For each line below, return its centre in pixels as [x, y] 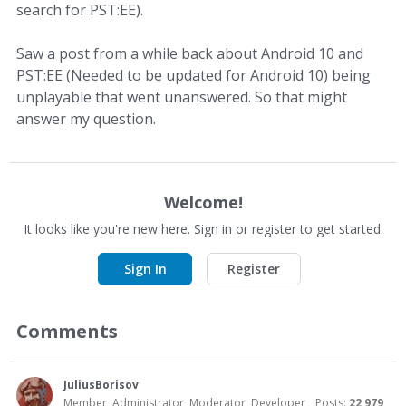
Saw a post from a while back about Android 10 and [190, 53]
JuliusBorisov [101, 385]
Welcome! [203, 202]
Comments [67, 331]
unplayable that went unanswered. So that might [182, 97]
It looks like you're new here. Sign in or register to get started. [203, 229]
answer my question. [86, 119]
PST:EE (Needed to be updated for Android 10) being [193, 75]
